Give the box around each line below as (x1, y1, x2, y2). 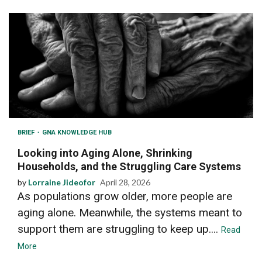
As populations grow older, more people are (18, 189, 232, 203)
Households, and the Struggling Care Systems (18, 160, 241, 173)
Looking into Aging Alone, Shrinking (18, 146, 192, 159)
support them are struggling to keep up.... (18, 222, 221, 236)
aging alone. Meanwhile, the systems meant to (18, 205, 242, 219)
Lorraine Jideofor (28, 177, 95, 187)
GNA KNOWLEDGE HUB (42, 128, 112, 136)
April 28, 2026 (100, 177, 150, 187)
